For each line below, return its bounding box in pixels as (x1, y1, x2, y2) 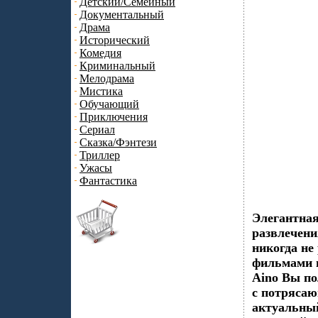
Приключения (79, 111, 148, 123)
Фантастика (79, 175, 137, 187)
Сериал (79, 124, 115, 136)
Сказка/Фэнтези (79, 136, 157, 148)
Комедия (79, 47, 121, 59)
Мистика (79, 85, 123, 97)
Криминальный (79, 60, 155, 72)
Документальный (79, 9, 164, 21)
